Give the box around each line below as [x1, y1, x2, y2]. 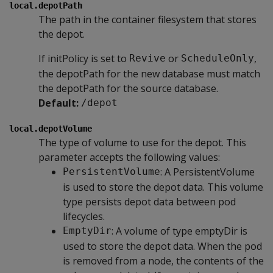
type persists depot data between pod [63, 194, 236, 208]
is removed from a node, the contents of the [63, 253, 264, 268]
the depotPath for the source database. [38, 81, 218, 95]
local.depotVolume [9, 123, 92, 133]
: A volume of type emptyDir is [112, 224, 247, 238]
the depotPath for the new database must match [38, 66, 260, 80]
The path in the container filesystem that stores [38, 12, 257, 26]
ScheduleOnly [181, 52, 254, 65]
